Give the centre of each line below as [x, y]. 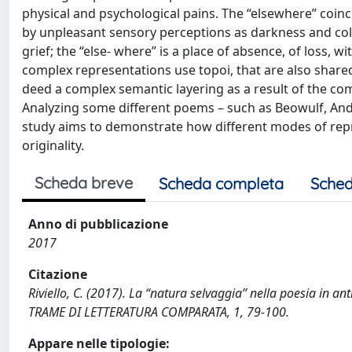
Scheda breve [84, 183]
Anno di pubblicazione [98, 224]
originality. [53, 145]
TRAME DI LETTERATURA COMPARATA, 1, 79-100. [159, 312]
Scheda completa [221, 183]
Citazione [58, 274]
